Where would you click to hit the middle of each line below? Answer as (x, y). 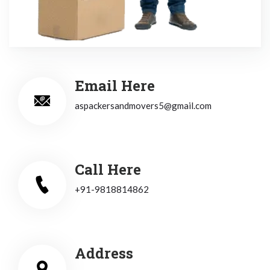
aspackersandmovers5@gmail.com (143, 106)
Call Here (108, 170)
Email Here (115, 86)
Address (104, 253)
